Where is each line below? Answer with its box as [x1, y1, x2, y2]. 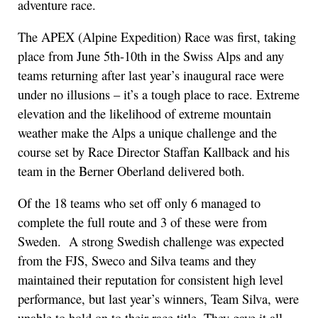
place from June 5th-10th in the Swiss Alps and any [18, 48, 284, 65]
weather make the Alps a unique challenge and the [18, 124, 277, 142]
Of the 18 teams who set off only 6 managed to [18, 194, 261, 212]
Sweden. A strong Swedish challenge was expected [18, 233, 284, 251]
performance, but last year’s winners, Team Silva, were [18, 290, 299, 308]
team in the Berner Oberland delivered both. [18, 163, 245, 180]
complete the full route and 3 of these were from [18, 214, 267, 231]
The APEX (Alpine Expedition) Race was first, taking [18, 28, 296, 46]
